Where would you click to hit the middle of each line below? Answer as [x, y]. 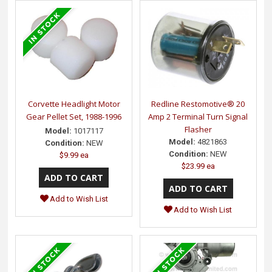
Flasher [198, 130]
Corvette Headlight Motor [74, 104]
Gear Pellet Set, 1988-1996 [74, 117]
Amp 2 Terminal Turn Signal [198, 117]
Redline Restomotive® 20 [198, 104]
